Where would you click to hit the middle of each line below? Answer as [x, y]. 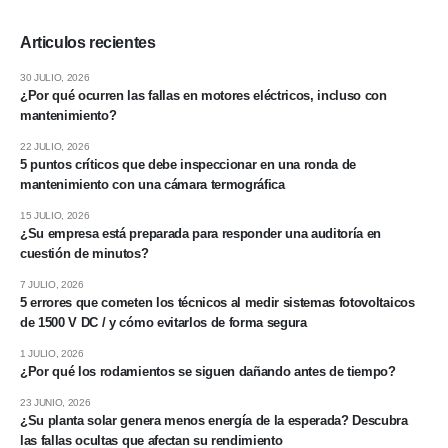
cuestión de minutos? [84, 253]
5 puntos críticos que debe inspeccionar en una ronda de [188, 164]
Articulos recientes [88, 41]
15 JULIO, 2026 [55, 215]
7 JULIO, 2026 [52, 284]
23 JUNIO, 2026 [55, 402]
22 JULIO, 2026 [55, 146]
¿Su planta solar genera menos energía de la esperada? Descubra [214, 420]
